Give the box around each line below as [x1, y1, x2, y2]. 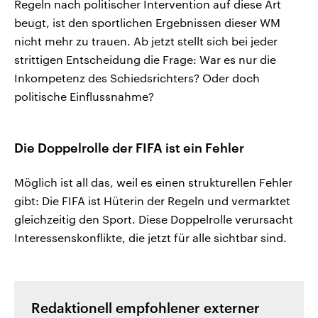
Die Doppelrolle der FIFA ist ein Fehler [14, 140, 244, 156]
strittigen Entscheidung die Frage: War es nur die [14, 53, 276, 67]
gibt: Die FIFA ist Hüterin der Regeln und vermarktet [14, 194, 290, 208]
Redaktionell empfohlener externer [31, 300, 260, 317]
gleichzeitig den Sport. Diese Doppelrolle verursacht [14, 212, 293, 226]
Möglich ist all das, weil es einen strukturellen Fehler [14, 175, 292, 190]
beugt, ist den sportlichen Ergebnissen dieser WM [14, 16, 280, 30]
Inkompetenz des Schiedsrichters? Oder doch [14, 71, 260, 85]
